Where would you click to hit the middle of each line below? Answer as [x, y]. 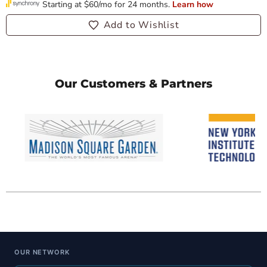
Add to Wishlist [141, 25]
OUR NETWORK [42, 252]
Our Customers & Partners [133, 84]
